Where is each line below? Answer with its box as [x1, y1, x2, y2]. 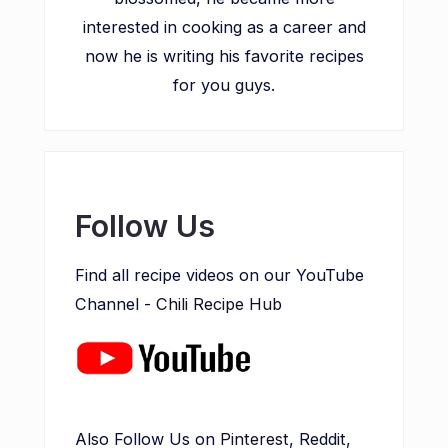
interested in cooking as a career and [82, 17, 366, 38]
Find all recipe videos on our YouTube [75, 265, 364, 286]
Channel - [75, 294, 156, 315]
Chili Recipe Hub [156, 294, 282, 315]
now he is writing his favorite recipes [84, 46, 364, 67]
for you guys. [173, 75, 275, 96]
